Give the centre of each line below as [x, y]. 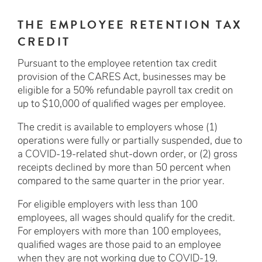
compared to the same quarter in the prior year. [122, 181]
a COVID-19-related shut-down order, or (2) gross [127, 154]
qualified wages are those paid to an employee [119, 245]
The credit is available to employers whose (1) [118, 127]
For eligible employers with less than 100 [108, 205]
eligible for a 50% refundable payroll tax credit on [125, 91]
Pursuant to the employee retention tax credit [117, 64]
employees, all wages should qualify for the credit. [126, 218]
